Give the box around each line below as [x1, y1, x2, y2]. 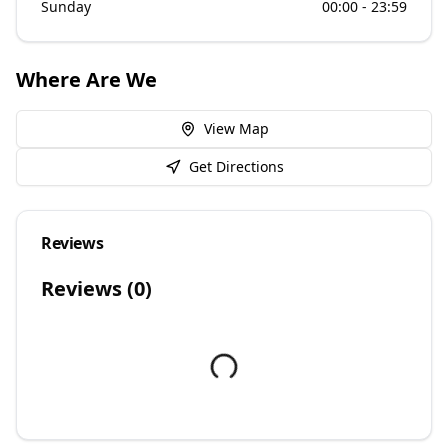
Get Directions [188, 156, 284, 176]
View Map [203, 118, 269, 138]
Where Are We [16, 65, 157, 93]
